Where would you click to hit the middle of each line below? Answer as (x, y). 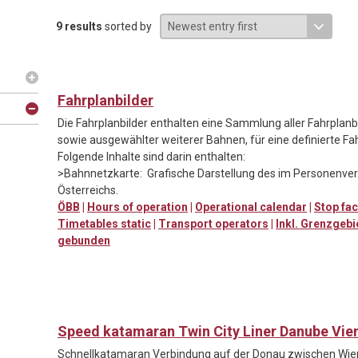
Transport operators (213, 223)
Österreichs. (88, 190)
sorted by (127, 26)
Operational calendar (251, 207)
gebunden (84, 240)
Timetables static (104, 223)
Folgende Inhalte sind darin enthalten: (151, 156)
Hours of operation (137, 207)
